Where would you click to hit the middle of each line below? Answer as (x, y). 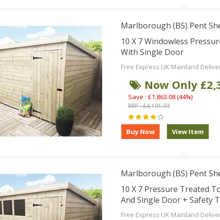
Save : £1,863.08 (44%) (160, 97)
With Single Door (152, 52)
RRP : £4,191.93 (149, 106)
